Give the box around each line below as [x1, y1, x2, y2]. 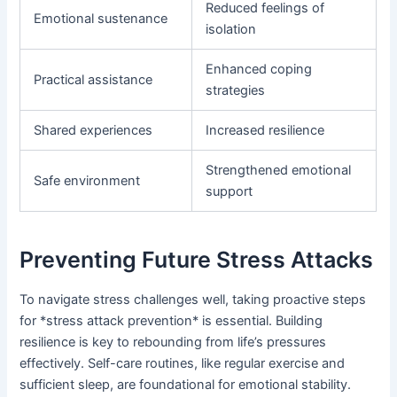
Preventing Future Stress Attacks [19, 245, 374, 273]
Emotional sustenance [34, 11, 168, 27]
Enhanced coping [206, 61, 313, 78]
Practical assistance [34, 72, 153, 89]
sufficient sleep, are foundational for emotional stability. [19, 377, 352, 393]
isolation [206, 21, 257, 38]
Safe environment [34, 173, 141, 190]
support [206, 183, 253, 200]
